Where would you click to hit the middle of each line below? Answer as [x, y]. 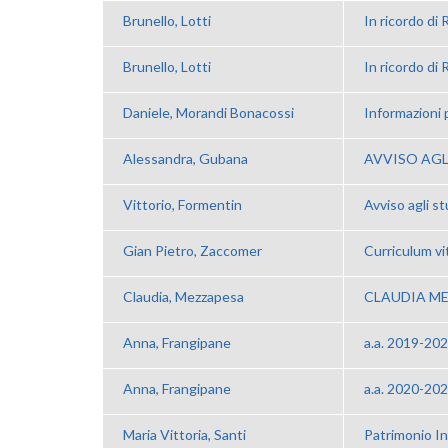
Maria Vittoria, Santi [184, 434]
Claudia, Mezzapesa [183, 296]
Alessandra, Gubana [185, 158]
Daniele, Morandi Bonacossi [208, 112]
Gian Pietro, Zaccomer [192, 250]
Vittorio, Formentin [182, 204]
